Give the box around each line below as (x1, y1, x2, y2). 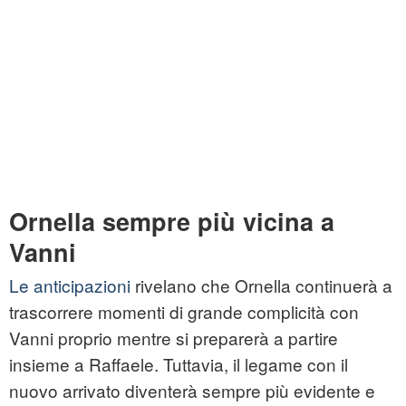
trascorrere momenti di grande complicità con (9, 299, 359, 324)
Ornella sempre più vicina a (9, 204, 334, 239)
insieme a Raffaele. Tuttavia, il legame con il (9, 352, 348, 377)
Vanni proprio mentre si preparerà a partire (9, 325, 338, 351)
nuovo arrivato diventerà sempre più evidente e (9, 378, 375, 403)
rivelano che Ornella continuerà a (130, 273, 392, 298)
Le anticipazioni (9, 273, 130, 298)
